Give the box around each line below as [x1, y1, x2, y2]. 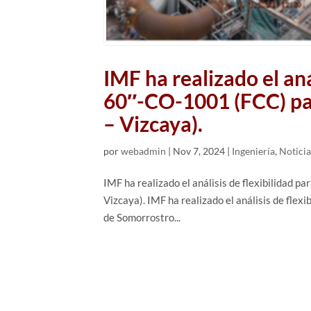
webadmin [121, 144, 167, 157]
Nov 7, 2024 [173, 144, 226, 157]
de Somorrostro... [103, 210, 181, 224]
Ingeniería [232, 144, 276, 157]
